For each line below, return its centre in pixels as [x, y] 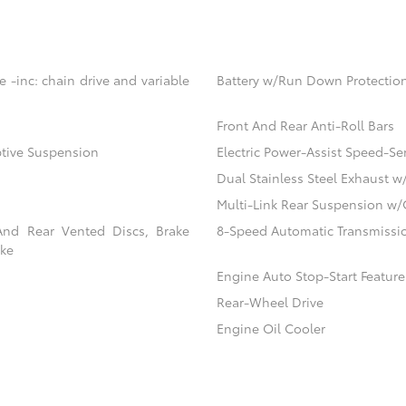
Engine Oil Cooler [271, 329]
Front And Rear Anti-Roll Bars [305, 126]
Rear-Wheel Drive [270, 302]
